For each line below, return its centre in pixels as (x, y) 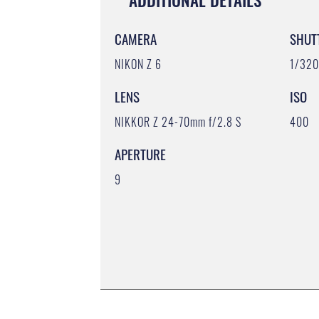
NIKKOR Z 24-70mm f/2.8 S (178, 121)
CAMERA (136, 38)
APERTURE (141, 153)
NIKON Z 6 (138, 64)
